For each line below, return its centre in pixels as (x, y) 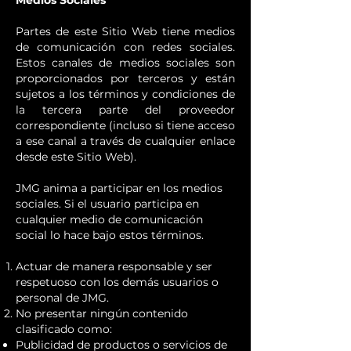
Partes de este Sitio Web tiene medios (125, 31)
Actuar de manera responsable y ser (114, 266)
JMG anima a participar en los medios (119, 188)
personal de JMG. (62, 298)
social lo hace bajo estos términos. (110, 235)
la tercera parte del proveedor (125, 110)
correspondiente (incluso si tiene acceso (125, 125)
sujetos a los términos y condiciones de (125, 94)
